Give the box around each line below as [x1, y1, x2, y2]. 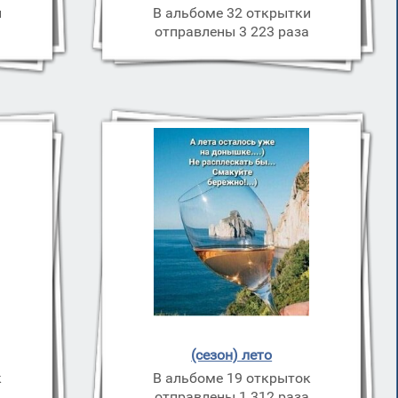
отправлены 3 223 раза [154, 23, 309, 40]
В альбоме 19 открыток [152, 370, 311, 386]
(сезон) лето [191, 346, 273, 363]
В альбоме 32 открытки [152, 4, 311, 21]
